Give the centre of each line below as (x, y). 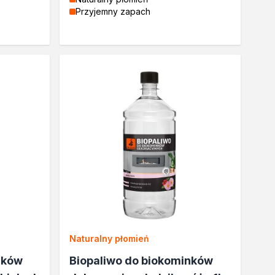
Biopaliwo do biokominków (141, 261)
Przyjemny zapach (113, 11)
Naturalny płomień (110, 239)
